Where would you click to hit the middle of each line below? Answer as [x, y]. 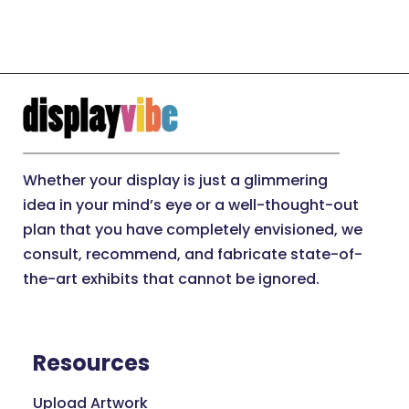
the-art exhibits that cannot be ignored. [171, 279]
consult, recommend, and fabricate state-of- [193, 255]
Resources [91, 362]
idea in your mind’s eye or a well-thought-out [191, 205]
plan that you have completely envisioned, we [193, 230]
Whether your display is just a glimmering [175, 181]
